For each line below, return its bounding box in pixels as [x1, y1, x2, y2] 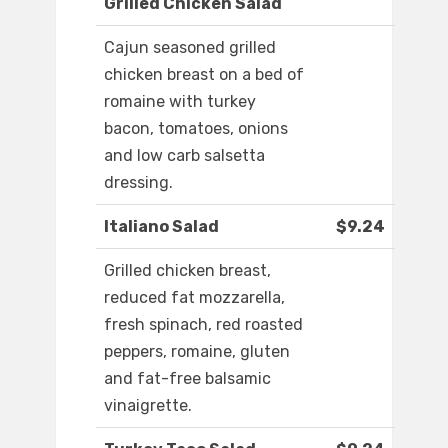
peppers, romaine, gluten [104, 342, 290, 362]
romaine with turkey [104, 92, 256, 112]
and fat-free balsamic [104, 369, 271, 389]
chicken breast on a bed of [104, 65, 304, 85]
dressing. [104, 173, 173, 193]
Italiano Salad [104, 217, 219, 237]
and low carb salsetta [104, 146, 265, 166]
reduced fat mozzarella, [104, 288, 285, 308]
